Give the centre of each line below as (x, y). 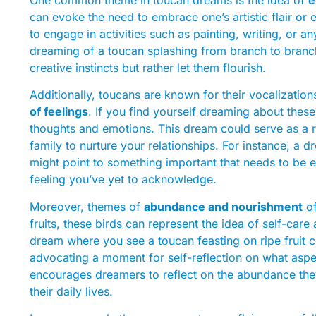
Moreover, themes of (87, 206)
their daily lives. (71, 291)
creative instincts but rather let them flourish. (148, 67)
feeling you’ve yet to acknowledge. (123, 180)
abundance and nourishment (223, 206)
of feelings (59, 112)
